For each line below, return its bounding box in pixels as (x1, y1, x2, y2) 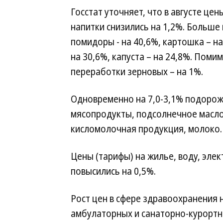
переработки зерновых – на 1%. (71, 65, 203, 78)
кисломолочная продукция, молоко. (71, 122, 222, 135)
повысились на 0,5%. (71, 165, 156, 178)
